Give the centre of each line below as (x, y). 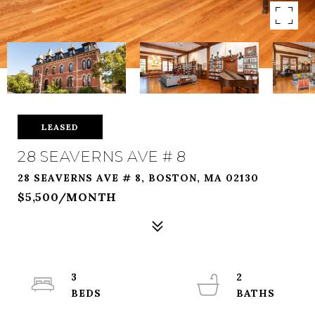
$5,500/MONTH (67, 197)
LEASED (60, 127)
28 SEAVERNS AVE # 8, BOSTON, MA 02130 (138, 178)
